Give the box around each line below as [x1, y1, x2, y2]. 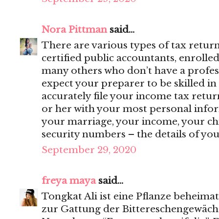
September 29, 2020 [42, 144, 136, 156]
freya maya [42, 175, 96, 187]
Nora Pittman [42, 24, 107, 36]
